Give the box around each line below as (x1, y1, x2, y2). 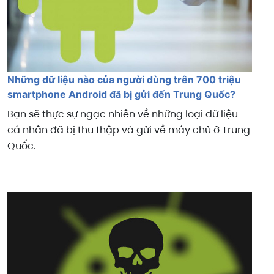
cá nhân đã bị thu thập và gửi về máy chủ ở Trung (7, 122, 250, 137)
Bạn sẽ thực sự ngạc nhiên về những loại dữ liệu (7, 106, 238, 121)
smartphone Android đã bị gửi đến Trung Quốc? (7, 87, 235, 100)
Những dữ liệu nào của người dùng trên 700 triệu (7, 73, 241, 86)
